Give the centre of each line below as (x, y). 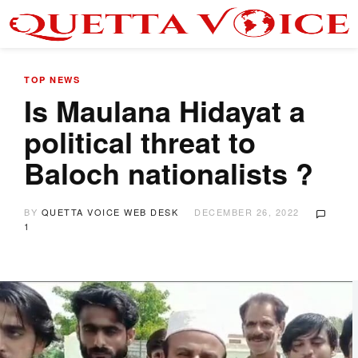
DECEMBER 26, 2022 (247, 212)
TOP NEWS (52, 80)
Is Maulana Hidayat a (165, 110)
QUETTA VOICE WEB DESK (109, 212)
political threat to (140, 141)
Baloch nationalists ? (169, 173)
